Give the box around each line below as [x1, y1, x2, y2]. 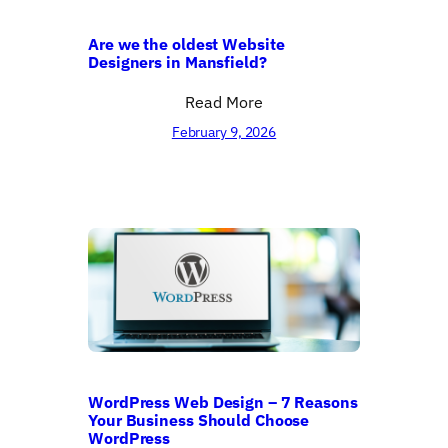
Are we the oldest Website [88, 33, 285, 55]
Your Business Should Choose [88, 408, 310, 430]
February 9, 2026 [171, 123, 277, 142]
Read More [185, 91, 263, 113]
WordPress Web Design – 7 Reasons [88, 390, 358, 412]
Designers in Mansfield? [88, 51, 267, 73]
